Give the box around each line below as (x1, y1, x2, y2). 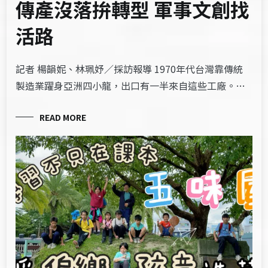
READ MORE (39, 111, 87, 123)
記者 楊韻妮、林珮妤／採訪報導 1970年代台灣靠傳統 (16, 61, 243, 76)
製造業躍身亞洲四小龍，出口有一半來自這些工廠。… (16, 78, 246, 93)
